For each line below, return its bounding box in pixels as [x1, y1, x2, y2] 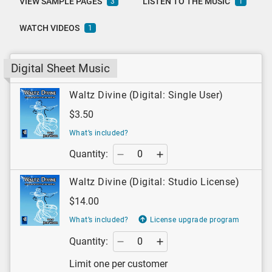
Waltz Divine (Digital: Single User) [69, 89, 223, 101]
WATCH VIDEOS [19, 23, 80, 33]
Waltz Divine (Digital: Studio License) [69, 176, 239, 188]
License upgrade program [150, 216, 240, 225]
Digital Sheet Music [11, 61, 110, 76]
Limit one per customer [69, 257, 168, 270]
